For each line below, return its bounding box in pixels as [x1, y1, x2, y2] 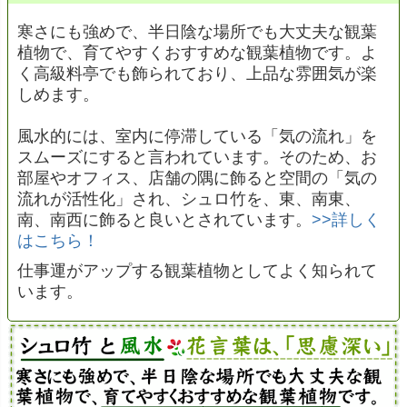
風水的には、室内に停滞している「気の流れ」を [17, 126, 377, 145]
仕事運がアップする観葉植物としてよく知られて [17, 261, 377, 280]
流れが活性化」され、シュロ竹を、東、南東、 [17, 189, 361, 208]
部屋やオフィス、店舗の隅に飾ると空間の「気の [17, 168, 377, 187]
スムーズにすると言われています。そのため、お [17, 147, 377, 166]
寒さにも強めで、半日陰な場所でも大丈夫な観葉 [17, 22, 377, 41]
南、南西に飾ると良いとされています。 [17, 210, 312, 229]
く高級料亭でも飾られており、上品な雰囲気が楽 [17, 64, 377, 83]
